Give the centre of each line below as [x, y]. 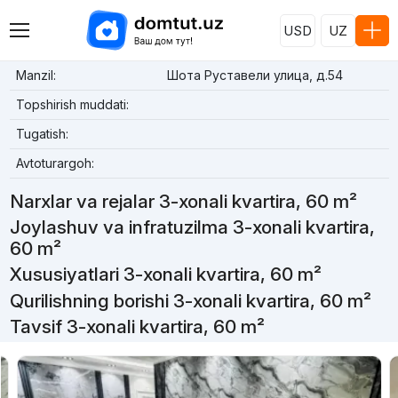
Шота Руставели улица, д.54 [255, 75]
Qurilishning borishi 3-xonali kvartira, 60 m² [190, 300]
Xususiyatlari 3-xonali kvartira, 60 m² [165, 275]
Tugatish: [42, 134]
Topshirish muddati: [72, 104]
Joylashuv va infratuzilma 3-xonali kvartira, [192, 227]
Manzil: [36, 75]
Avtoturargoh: [55, 163]
